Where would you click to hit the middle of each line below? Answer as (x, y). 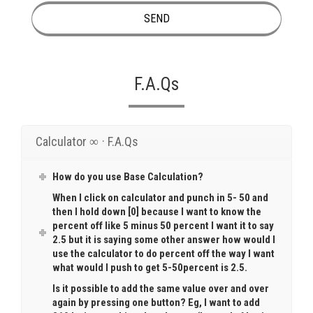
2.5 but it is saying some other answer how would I (164, 240)
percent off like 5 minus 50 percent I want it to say (163, 226)
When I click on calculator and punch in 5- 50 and (161, 198)
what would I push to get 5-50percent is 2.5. (150, 268)
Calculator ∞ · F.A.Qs (87, 141)
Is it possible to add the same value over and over (161, 289)
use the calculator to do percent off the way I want (164, 254)
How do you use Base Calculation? (128, 177)
